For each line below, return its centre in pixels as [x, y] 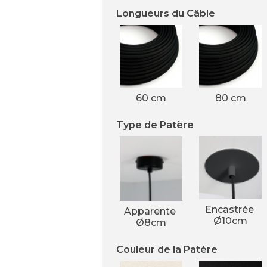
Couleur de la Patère [167, 250]
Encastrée [230, 209]
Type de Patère [155, 125]
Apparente [151, 212]
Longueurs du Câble [166, 13]
